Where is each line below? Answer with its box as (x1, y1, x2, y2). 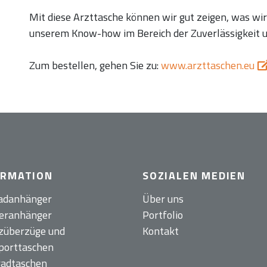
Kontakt (142, 223, 179, 240)
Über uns (142, 191, 184, 207)
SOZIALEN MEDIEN (142, 167, 246, 184)
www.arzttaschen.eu (160, 57, 254, 74)
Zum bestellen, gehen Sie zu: (29, 57, 161, 74)
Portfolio (142, 207, 183, 223)
